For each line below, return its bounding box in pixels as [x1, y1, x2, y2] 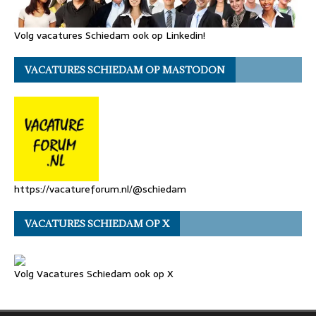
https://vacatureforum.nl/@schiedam [14, 181, 186, 197]
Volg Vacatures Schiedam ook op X [14, 266, 174, 282]
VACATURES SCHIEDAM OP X [25, 217, 169, 231]
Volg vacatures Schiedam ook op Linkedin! [14, 28, 205, 44]
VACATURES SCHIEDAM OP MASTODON [25, 63, 225, 77]
